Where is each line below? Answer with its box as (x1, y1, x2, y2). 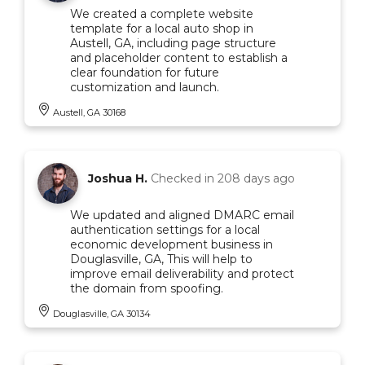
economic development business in (70, 236, 273, 252)
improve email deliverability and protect (70, 266, 294, 281)
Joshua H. (88, 170, 147, 186)
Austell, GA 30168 (53, 106, 125, 118)
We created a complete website (70, 6, 253, 21)
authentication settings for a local (70, 222, 260, 237)
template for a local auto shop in (70, 20, 253, 36)
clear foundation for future (70, 64, 219, 80)
